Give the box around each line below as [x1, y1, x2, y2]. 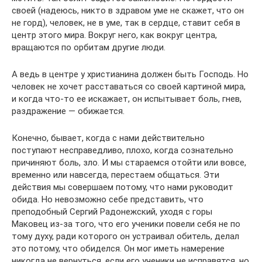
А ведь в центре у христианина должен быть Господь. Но [12, 69, 249, 80]
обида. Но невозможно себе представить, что [12, 194, 204, 205]
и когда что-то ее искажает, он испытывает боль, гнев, [12, 94, 242, 104]
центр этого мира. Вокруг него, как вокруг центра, [12, 30, 217, 40]
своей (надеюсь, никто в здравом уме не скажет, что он [12, 5, 244, 16]
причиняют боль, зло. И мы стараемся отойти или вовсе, [12, 157, 246, 168]
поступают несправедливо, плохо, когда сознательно [12, 145, 233, 156]
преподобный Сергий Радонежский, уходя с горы [12, 206, 212, 217]
